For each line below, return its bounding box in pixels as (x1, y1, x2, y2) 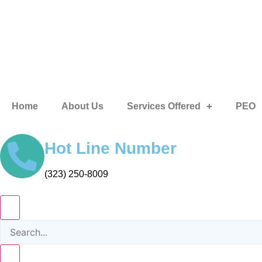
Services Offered (127, 101, 201, 111)
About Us (61, 101, 104, 111)
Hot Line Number (44, 139, 177, 157)
